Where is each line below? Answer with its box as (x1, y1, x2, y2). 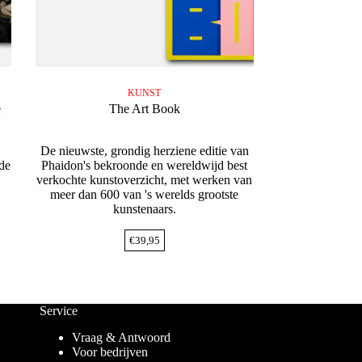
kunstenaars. (112, 202, 176, 217)
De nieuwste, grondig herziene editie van (40, 144, 249, 158)
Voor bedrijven (71, 345, 148, 360)
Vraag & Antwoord (71, 330, 170, 345)
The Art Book (108, 102, 180, 116)
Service (39, 304, 78, 318)
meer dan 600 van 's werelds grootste (50, 187, 239, 202)
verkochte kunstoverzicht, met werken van (36, 173, 253, 187)
